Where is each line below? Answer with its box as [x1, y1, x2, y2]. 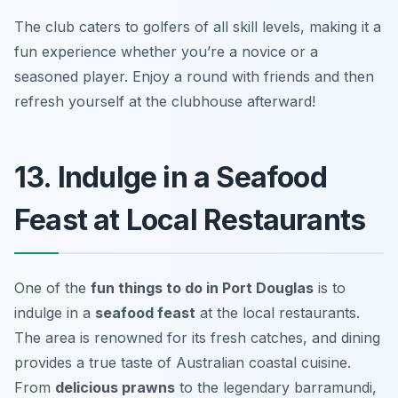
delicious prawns [55, 378, 175, 396]
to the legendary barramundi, [175, 378, 377, 396]
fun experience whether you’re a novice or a [14, 42, 318, 60]
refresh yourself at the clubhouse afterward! [14, 92, 315, 110]
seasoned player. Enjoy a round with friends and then [14, 67, 374, 85]
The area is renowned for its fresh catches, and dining [14, 328, 380, 346]
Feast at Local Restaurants [14, 202, 366, 237]
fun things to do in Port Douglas [91, 278, 314, 297]
